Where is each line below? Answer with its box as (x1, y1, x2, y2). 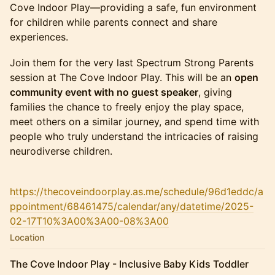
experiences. (10, 31, 68, 43)
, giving (198, 86, 232, 98)
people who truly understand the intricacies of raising (10, 130, 258, 142)
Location (10, 232, 44, 242)
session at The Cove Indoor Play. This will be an (10, 71, 234, 83)
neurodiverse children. (10, 145, 112, 157)
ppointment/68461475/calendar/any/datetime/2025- (10, 200, 254, 212)
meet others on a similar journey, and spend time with (10, 115, 259, 128)
